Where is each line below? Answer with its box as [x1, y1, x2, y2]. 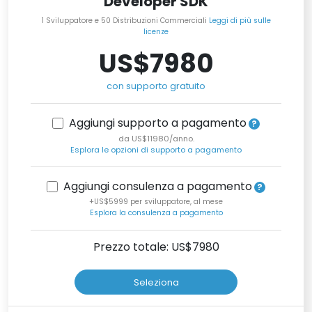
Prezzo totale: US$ [93, 239, 192, 256]
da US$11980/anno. [118, 133, 194, 145]
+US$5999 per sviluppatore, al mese [89, 196, 223, 208]
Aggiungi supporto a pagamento [68, 115, 247, 132]
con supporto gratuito [107, 79, 205, 93]
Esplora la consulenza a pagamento [89, 208, 223, 219]
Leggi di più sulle [208, 15, 271, 26]
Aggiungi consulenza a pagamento [63, 178, 252, 195]
